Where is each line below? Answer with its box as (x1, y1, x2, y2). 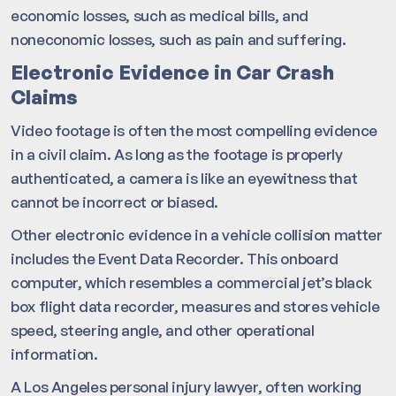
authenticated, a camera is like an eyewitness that (11, 169, 358, 188)
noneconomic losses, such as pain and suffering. (11, 30, 346, 49)
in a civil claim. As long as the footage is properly (11, 145, 343, 164)
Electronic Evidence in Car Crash (11, 60, 334, 85)
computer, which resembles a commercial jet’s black (11, 273, 372, 293)
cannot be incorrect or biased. (11, 193, 218, 212)
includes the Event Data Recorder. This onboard (11, 249, 339, 269)
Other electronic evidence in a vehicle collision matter (11, 225, 383, 245)
